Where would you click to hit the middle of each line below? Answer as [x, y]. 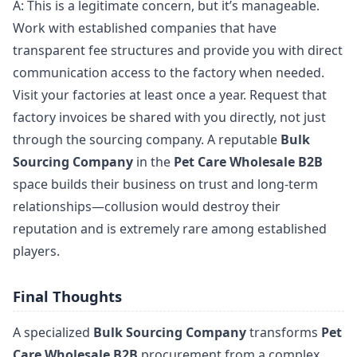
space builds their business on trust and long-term [165, 184]
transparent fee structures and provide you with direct [178, 51]
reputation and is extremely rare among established [170, 229]
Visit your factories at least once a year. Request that [170, 95]
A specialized [53, 333]
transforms [284, 333]
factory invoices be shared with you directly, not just [169, 118]
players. [36, 251]
